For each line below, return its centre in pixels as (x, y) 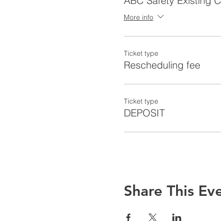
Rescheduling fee (162, 65)
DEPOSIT (144, 113)
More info (138, 17)
